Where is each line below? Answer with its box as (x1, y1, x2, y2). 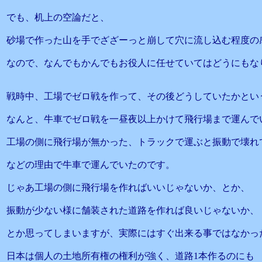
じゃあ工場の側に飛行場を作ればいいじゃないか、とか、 (6, 182, 250, 192)
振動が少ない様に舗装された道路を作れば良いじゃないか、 (6, 205, 259, 215)
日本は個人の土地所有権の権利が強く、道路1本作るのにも (6, 251, 254, 261)
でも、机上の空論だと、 (6, 12, 109, 22)
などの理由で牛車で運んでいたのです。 (6, 160, 175, 170)
